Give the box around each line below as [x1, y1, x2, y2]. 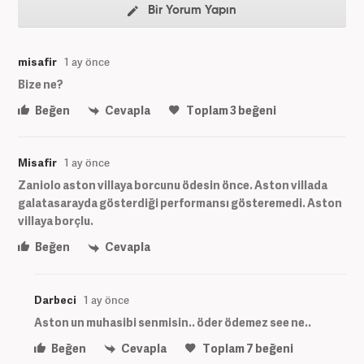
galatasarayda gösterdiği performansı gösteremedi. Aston [18, 195, 342, 211]
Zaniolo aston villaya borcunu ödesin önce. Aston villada [18, 177, 327, 193]
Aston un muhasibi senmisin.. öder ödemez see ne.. [34, 314, 311, 330]
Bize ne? [18, 76, 63, 92]
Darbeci [34, 292, 76, 307]
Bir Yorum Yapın [145, 3, 236, 16]
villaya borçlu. [18, 213, 93, 229]
